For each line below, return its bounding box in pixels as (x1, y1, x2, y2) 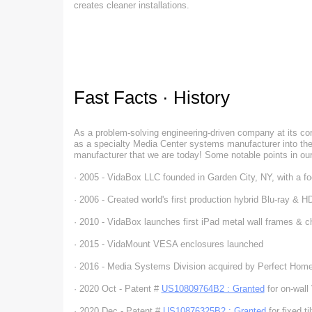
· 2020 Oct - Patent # (73, 283, 162, 294)
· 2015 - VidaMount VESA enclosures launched (73, 239, 263, 249)
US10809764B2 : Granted (161, 283, 265, 294)
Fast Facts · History (73, 87, 230, 108)
